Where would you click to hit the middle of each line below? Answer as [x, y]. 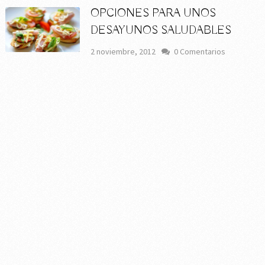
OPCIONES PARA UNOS [153, 14]
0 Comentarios [200, 52]
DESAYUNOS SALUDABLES [161, 31]
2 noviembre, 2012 [123, 52]
